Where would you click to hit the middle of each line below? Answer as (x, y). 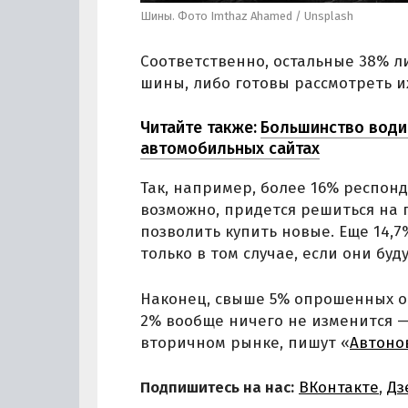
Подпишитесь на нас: (217, 388)
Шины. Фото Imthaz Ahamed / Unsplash (247, 16)
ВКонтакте (339, 388)
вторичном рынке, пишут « (245, 342)
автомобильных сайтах (230, 148)
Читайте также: (199, 127)
